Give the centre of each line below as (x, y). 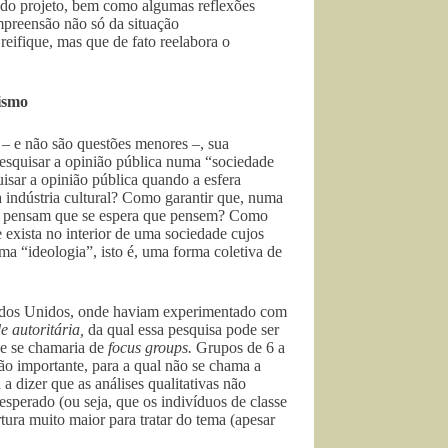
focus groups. (151, 347)
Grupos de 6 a (240, 347)
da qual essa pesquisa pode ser (183, 329)
